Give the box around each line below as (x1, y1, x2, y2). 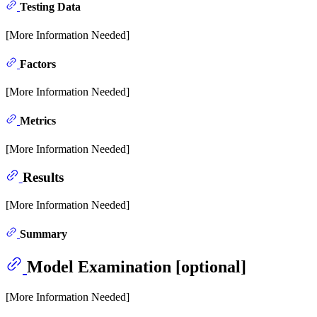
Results (22, 170, 64, 185)
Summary (20, 228, 67, 241)
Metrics (20, 115, 56, 127)
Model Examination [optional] (27, 258, 246, 277)
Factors (20, 57, 56, 70)
